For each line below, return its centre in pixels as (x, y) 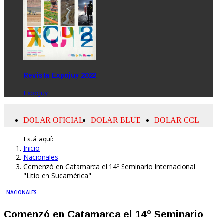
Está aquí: (40, 139)
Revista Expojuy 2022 (60, 75)
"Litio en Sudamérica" (57, 175)
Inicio (31, 148)
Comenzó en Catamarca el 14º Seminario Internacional (109, 166)
